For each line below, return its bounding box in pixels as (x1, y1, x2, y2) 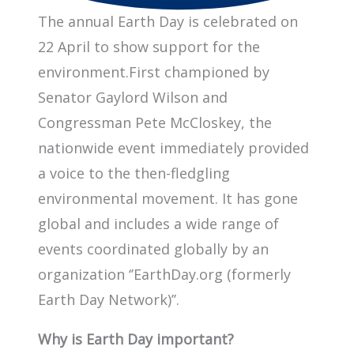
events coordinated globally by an (38, 239, 269, 258)
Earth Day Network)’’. (38, 289, 179, 309)
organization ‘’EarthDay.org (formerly (38, 264, 291, 284)
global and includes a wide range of (38, 213, 279, 233)
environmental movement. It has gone (38, 188, 298, 208)
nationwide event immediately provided (38, 137, 309, 157)
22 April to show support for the (38, 36, 260, 56)
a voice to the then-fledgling (38, 163, 230, 183)
